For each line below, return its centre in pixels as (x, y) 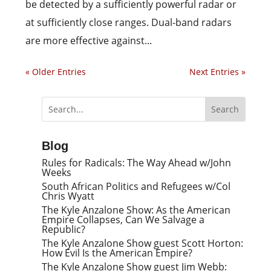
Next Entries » (217, 72)
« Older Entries (56, 72)
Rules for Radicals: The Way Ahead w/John (137, 163)
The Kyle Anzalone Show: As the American (136, 210)
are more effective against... (89, 41)
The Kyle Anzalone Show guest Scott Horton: (143, 243)
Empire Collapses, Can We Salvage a (123, 220)
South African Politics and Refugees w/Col (136, 186)
